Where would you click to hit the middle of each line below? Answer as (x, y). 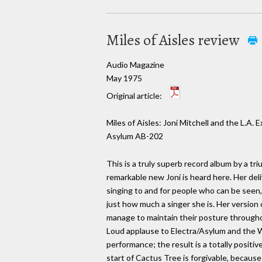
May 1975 (124, 78)
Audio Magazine (135, 64)
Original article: (135, 95)
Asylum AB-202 (135, 136)
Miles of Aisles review (174, 40)
